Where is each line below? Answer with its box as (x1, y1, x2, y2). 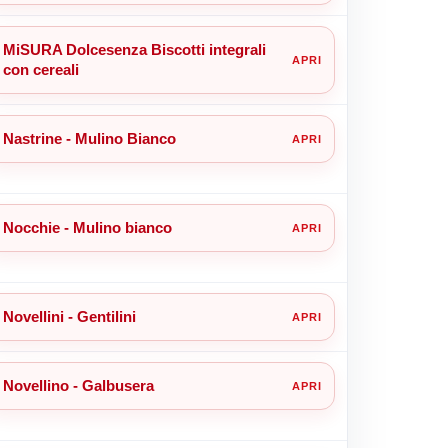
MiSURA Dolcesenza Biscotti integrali (2, 40, 266, 58)
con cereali (2, 60, 79, 78)
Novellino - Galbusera (2, 376, 154, 394)
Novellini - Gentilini (2, 307, 136, 325)
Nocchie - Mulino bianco (2, 218, 172, 236)
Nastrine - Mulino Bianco (2, 129, 176, 147)
